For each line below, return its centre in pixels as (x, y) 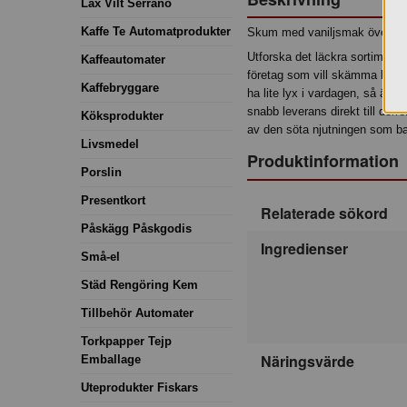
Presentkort (113, 200)
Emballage (111, 359)
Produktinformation (323, 161)
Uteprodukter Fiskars (139, 387)
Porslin (101, 172)
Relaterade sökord (324, 213)
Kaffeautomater (123, 59)
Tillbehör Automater (137, 313)
